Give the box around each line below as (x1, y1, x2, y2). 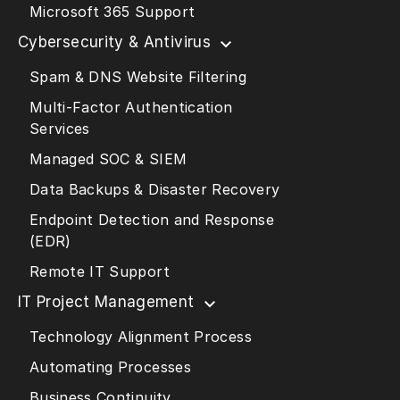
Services (29, 120, 90, 138)
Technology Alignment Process (29, 328, 252, 346)
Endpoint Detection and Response (29, 211, 274, 229)
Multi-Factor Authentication (29, 98, 233, 117)
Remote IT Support (29, 262, 170, 281)
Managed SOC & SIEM (29, 150, 187, 169)
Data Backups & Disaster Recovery (29, 180, 280, 199)
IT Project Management (18, 293, 195, 312)
